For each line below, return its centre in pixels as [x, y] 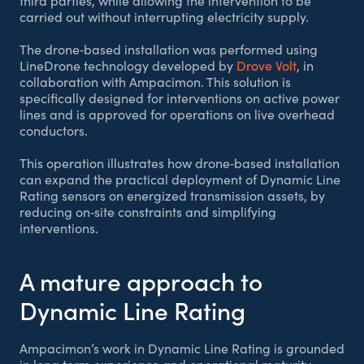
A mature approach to [141, 280]
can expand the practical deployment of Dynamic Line [180, 179]
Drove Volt [266, 65]
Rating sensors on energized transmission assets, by [172, 195]
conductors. [54, 130]
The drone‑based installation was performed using [169, 49]
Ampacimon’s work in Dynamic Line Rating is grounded [182, 348]
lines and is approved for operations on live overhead [177, 114]
